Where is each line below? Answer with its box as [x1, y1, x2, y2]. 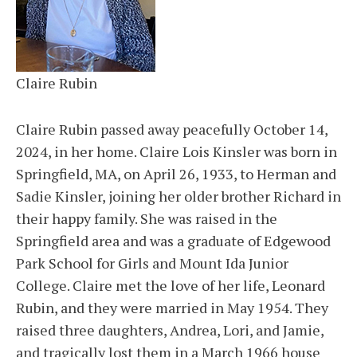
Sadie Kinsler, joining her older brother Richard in [16, 186, 341, 206]
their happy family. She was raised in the [16, 209, 277, 229]
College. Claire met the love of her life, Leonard [16, 276, 325, 296]
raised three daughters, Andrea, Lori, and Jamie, [16, 320, 324, 340]
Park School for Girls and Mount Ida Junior [16, 253, 288, 273]
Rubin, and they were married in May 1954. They [16, 298, 328, 318]
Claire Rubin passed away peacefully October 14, [16, 120, 328, 139]
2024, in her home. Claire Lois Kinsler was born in [16, 142, 337, 162]
